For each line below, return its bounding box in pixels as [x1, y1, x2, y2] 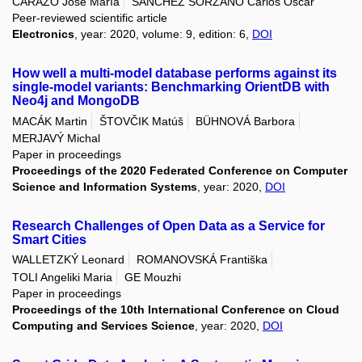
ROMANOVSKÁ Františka [137, 253, 267, 267]
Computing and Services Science [12, 318, 195, 332]
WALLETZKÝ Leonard [12, 253, 124, 267]
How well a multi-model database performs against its [12, 66, 337, 81]
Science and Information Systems [12, 179, 197, 193]
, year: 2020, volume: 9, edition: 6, [74, 27, 252, 41]
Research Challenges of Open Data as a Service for [12, 218, 325, 233]
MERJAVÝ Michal [12, 131, 100, 145]
